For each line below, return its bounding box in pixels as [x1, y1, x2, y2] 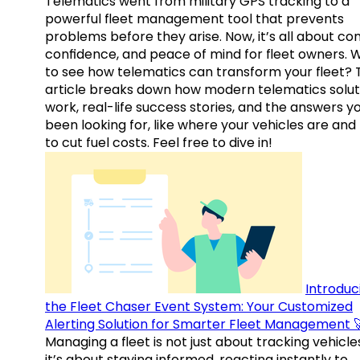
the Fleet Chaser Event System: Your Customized [45, 297, 353, 317]
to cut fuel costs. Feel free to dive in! [45, 133, 272, 153]
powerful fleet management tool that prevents [45, 10, 344, 29]
